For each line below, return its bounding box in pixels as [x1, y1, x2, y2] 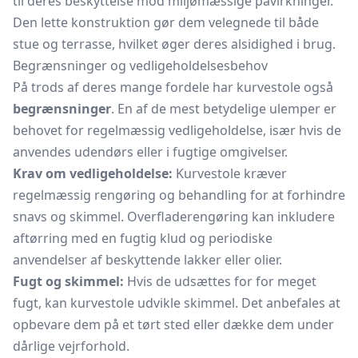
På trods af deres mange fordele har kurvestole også [13, 78, 333, 96]
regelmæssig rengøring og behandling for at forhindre [13, 186, 345, 204]
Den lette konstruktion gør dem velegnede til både [13, 14, 319, 31]
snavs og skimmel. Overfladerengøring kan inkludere [13, 208, 335, 225]
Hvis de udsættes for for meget [124, 272, 316, 290]
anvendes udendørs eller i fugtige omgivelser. [13, 143, 288, 161]
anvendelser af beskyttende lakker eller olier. [13, 251, 282, 268]
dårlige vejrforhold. [13, 337, 129, 355]
